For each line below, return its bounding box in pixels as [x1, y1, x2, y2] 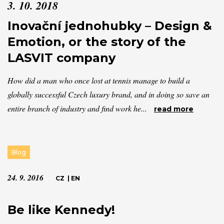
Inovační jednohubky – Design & [7, 18, 212, 33]
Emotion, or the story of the [7, 34, 186, 49]
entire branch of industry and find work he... [7, 103, 147, 113]
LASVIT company [7, 50, 115, 65]
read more [154, 104, 193, 113]
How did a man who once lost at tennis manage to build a [7, 75, 190, 85]
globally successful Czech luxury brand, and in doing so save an [7, 89, 209, 99]
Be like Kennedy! [7, 202, 115, 217]
